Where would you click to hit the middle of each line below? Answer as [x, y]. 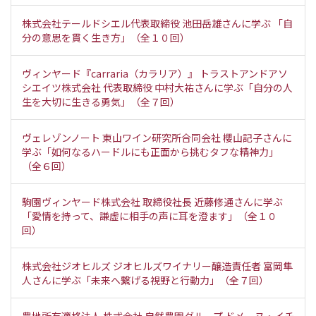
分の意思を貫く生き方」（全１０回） [106, 37]
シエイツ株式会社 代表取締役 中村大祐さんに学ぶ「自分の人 [157, 87]
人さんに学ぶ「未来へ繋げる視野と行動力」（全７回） [145, 280]
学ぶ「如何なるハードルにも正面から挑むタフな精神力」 [150, 151]
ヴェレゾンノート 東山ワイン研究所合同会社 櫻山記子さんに [157, 137]
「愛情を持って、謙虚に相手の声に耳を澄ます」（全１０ [150, 215]
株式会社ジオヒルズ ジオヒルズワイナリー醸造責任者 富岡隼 [157, 266]
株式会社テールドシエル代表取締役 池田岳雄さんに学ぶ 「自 [157, 23]
